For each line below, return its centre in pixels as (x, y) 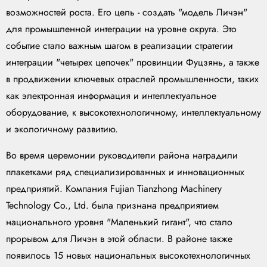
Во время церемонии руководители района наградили (122, 156)
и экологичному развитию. (62, 129)
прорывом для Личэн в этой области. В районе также (119, 239)
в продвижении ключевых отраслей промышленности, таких (132, 79)
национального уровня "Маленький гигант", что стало (119, 222)
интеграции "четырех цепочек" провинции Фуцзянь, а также (133, 63)
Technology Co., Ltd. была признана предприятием (112, 206)
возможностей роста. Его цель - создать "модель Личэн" (127, 13)
